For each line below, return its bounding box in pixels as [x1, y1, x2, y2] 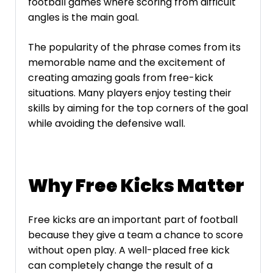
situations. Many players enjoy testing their [28, 85, 232, 100]
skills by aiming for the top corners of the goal [28, 101, 248, 115]
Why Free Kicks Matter [28, 172, 244, 199]
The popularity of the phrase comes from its [28, 40, 241, 54]
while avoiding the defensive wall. [28, 116, 185, 130]
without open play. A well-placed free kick [28, 243, 230, 258]
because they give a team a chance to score [28, 228, 243, 243]
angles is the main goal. [28, 10, 139, 24]
